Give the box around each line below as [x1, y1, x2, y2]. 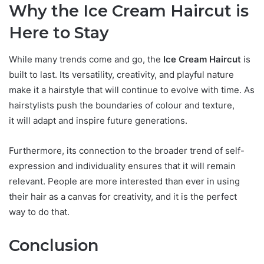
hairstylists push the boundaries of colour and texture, [9, 99, 235, 111]
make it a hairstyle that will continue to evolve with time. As [9, 84, 255, 95]
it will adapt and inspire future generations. [9, 114, 187, 126]
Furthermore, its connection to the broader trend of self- [9, 144, 245, 156]
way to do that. [9, 206, 70, 217]
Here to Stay [9, 23, 109, 43]
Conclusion [9, 235, 98, 255]
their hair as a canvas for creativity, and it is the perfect [9, 190, 237, 202]
